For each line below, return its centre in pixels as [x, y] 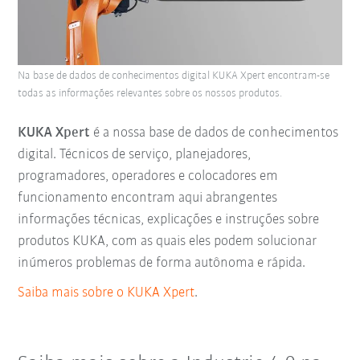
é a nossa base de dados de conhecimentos [215, 133]
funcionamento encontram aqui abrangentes [148, 198]
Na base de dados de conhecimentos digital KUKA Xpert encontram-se [174, 76]
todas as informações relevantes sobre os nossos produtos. [150, 93]
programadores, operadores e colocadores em [148, 176]
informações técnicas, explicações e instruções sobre [169, 219]
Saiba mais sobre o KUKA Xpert [106, 292]
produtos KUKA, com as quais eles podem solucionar [168, 241]
